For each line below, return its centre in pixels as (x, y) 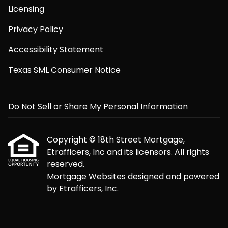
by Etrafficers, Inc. (83, 189)
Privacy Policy (36, 29)
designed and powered (174, 176)
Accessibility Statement (56, 50)
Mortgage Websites (87, 176)
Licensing (26, 9)
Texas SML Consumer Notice (64, 70)
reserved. (66, 164)
